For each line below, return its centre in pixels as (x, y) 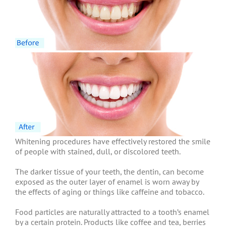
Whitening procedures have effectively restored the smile (113, 142)
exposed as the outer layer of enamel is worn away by (107, 182)
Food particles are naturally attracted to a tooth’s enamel (112, 212)
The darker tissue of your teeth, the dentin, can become (109, 172)
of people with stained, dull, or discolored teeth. (98, 152)
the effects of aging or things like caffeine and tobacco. (110, 192)
